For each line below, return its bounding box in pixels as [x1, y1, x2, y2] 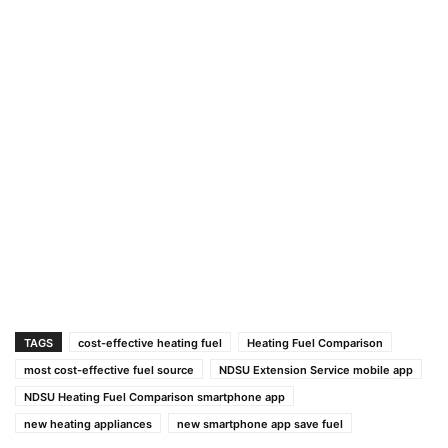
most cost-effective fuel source [24, 363, 194, 377]
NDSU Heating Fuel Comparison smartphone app [24, 390, 285, 404]
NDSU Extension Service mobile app [219, 363, 413, 377]
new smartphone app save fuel [177, 417, 343, 431]
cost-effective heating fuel [78, 336, 222, 350]
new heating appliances [24, 417, 152, 431]
